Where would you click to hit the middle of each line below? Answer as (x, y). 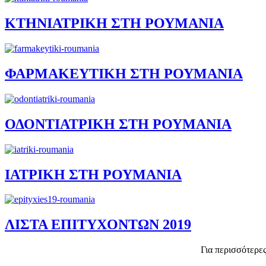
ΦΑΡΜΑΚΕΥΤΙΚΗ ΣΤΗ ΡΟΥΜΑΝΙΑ (124, 73)
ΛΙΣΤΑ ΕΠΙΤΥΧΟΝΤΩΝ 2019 (98, 225)
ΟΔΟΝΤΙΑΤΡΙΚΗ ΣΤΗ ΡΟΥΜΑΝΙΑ (118, 124)
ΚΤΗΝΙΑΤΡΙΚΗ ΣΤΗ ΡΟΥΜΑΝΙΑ (114, 23)
